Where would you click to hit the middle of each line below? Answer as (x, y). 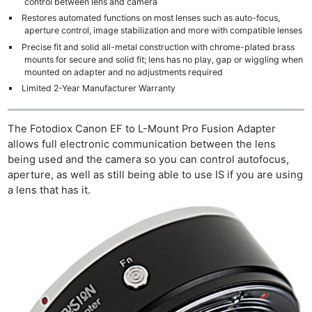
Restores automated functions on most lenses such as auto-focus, (150, 18)
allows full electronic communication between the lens (142, 145)
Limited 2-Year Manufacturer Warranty (98, 88)
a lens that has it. (49, 190)
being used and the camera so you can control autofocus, (149, 160)
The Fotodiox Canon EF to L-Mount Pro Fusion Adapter (142, 129)
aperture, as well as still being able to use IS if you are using (156, 175)
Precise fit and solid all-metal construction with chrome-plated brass (158, 47)
